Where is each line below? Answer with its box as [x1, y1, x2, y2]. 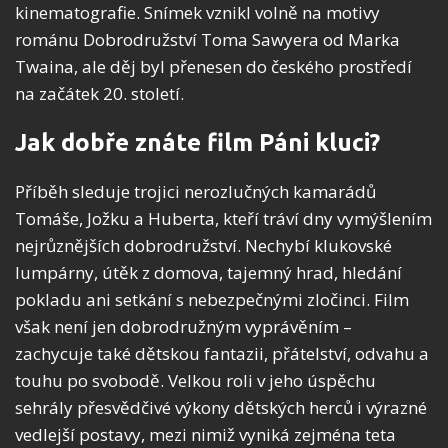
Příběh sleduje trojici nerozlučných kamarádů [15, 180, 376, 204]
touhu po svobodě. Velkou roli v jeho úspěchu [15, 369, 376, 393]
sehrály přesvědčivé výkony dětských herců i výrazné [15, 396, 427, 420]
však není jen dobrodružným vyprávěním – [15, 315, 352, 339]
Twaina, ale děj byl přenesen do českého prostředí [15, 55, 412, 79]
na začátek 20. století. [15, 82, 184, 106]
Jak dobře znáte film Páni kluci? [15, 129, 380, 157]
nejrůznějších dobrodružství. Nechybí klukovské [15, 234, 392, 258]
